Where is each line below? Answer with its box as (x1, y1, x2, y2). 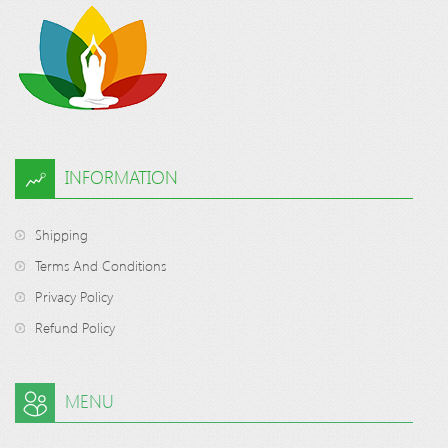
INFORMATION (65, 165, 178, 189)
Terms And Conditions (35, 256, 166, 275)
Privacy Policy (35, 287, 113, 306)
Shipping (35, 225, 88, 244)
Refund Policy (35, 318, 115, 337)
